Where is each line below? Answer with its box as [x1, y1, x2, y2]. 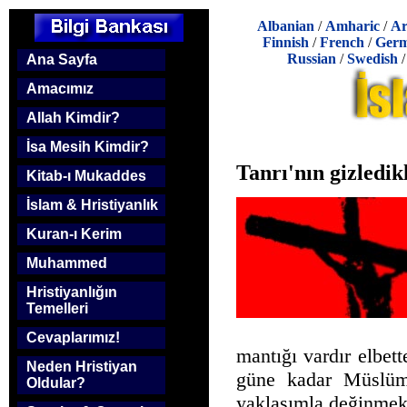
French [319, 35, 364, 50]
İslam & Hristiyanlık [26, 197, 158, 213]
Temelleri [26, 301, 88, 316]
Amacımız [26, 81, 94, 96]
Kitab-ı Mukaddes [26, 168, 146, 184]
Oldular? [26, 375, 85, 391]
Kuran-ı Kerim [26, 226, 122, 242]
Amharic [324, 18, 380, 34]
